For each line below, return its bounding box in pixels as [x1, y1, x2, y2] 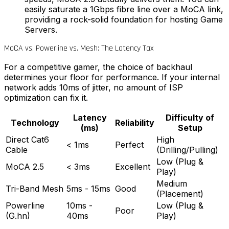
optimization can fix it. [4, 93, 88, 103]
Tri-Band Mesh [6, 184, 63, 194]
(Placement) [156, 189, 203, 199]
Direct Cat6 [6, 134, 49, 145]
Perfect [115, 140, 144, 150]
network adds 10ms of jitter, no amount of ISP [4, 82, 183, 93]
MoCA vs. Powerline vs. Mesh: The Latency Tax [4, 43, 154, 54]
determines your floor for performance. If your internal [4, 72, 220, 83]
